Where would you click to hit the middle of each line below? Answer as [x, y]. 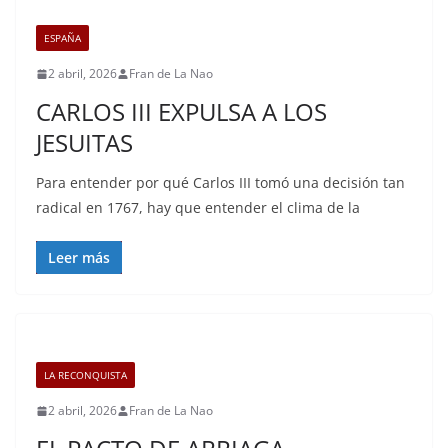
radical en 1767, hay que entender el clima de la [198, 207]
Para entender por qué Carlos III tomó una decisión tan [220, 182]
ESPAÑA [62, 38]
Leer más [79, 257]
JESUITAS [84, 142]
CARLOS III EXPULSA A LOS [181, 111]
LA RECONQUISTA [85, 375]
